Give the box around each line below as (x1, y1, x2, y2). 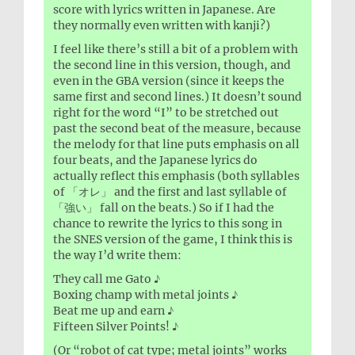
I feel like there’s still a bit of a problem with (53, 42, 298, 57)
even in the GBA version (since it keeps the (53, 74, 284, 89)
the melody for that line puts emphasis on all (53, 137, 300, 152)
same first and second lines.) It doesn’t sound (53, 90, 302, 105)
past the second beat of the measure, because (53, 121, 301, 136)
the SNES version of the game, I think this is (53, 232, 292, 247)
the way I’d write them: (53, 248, 181, 263)
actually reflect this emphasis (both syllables (53, 169, 300, 184)
